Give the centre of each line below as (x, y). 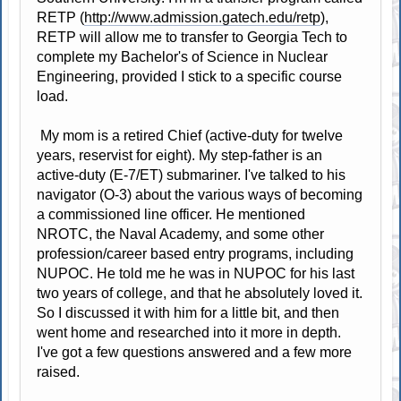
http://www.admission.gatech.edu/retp (203, 17)
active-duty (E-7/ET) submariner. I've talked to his (192, 175)
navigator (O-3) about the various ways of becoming (200, 194)
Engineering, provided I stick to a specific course (190, 76)
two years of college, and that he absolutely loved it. (200, 293)
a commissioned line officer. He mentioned (171, 214)
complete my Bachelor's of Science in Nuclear (183, 56)
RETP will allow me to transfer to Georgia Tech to (192, 37)
